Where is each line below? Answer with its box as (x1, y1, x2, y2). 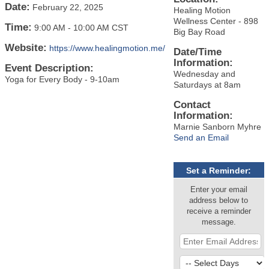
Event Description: (5, 62, 94, 74)
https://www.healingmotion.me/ (49, 43, 165, 53)
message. (201, 218, 236, 227)
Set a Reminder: (186, 166, 252, 176)
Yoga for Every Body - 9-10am (5, 74, 119, 85)
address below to (189, 196, 249, 205)
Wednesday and (173, 69, 235, 79)
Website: (5, 42, 47, 54)
